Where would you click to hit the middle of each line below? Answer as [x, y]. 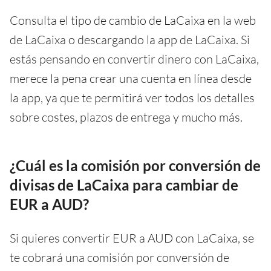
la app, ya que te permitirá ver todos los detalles [132, 97]
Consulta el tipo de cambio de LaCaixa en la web [133, 20]
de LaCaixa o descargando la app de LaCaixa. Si [130, 39]
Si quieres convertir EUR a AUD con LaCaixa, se [132, 238]
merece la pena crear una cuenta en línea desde [131, 78]
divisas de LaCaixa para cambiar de [124, 184]
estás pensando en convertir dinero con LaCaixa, [134, 59]
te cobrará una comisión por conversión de [119, 257]
